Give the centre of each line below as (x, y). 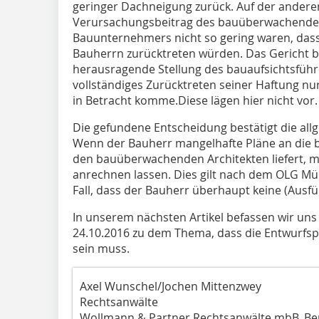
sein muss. (101, 248)
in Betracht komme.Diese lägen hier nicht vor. (195, 100)
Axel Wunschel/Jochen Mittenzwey (171, 286)
